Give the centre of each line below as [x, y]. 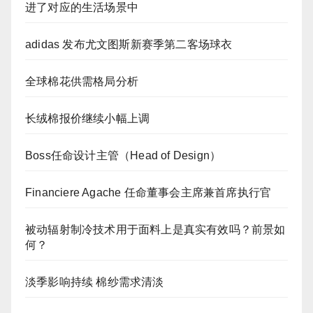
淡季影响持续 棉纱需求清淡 [95, 282]
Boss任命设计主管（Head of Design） [123, 155]
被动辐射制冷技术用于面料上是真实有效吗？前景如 [155, 230]
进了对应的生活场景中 [82, 7]
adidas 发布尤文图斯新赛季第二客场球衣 [129, 44]
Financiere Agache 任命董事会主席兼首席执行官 [148, 192]
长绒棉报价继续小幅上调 [88, 118]
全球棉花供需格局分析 [82, 81]
